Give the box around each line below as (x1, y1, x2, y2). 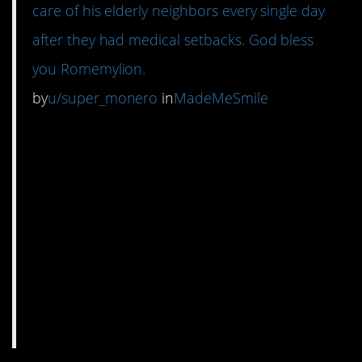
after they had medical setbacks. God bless (32, 30, 314, 50)
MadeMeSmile (174, 88, 268, 108)
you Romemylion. (32, 59, 146, 79)
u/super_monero (47, 88, 158, 108)
